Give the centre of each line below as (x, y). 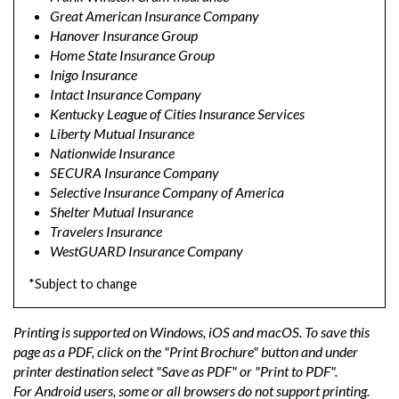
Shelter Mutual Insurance (122, 212)
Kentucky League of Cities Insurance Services (177, 114)
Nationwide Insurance (112, 153)
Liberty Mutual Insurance (122, 134)
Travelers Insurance (106, 232)
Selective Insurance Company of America (167, 192)
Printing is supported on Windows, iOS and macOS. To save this (191, 332)
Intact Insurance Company (126, 94)
